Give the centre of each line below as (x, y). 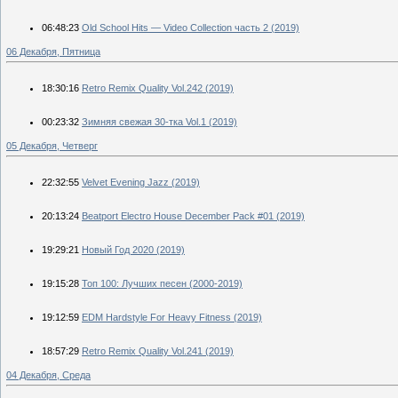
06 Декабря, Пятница (53, 51)
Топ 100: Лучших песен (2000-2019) (162, 283)
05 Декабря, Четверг (52, 145)
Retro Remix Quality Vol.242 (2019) (158, 88)
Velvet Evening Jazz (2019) (141, 182)
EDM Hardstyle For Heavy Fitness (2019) (172, 317)
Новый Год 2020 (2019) (133, 249)
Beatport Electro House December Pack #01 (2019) (193, 215)
